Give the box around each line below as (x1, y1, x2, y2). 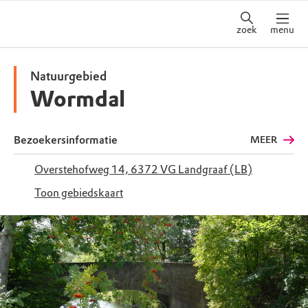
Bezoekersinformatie (14, 133, 118, 146)
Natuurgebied (30, 69, 107, 84)
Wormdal (30, 86, 125, 113)
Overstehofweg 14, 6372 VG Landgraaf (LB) (34, 163, 252, 176)
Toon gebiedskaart (34, 186, 123, 199)
